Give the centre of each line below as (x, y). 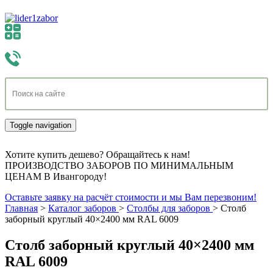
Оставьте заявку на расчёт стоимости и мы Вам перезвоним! (131, 197)
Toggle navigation (41, 125)
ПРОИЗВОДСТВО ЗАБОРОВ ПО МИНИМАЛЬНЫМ (119, 165)
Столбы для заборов (168, 208)
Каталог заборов (82, 208)
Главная (21, 208)
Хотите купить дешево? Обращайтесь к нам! (97, 154)
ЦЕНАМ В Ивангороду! (56, 176)
